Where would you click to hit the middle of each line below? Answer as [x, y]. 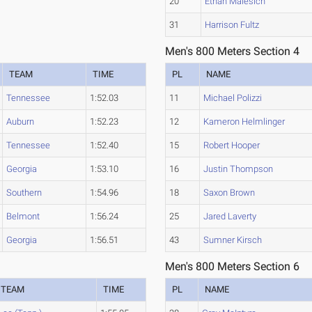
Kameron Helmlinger [244, 122]
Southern [24, 193]
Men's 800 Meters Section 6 [233, 266]
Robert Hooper [232, 145]
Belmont [23, 216]
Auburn [21, 122]
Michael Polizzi [233, 98]
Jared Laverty [230, 216]
